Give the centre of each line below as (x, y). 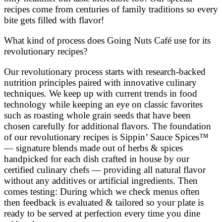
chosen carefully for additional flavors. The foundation (108, 126)
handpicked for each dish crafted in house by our (97, 159)
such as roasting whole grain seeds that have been (97, 115)
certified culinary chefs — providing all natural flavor (105, 170)
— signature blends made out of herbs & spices (93, 148)
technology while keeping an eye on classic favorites (103, 105)
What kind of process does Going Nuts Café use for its (107, 41)
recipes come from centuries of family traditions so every (111, 9)
